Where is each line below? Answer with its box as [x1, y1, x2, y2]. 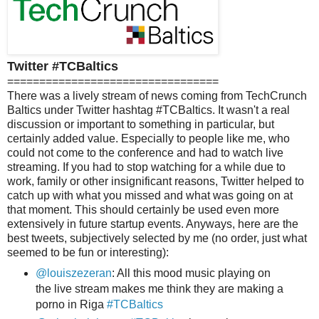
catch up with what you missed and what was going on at [7, 189, 293, 202]
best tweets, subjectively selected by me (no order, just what [7, 231, 307, 244]
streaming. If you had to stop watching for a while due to [7, 160, 286, 173]
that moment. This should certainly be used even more [7, 203, 279, 216]
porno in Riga [35, 298, 107, 310]
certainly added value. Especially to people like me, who [7, 132, 290, 145]
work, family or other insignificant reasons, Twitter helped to [7, 174, 304, 187]
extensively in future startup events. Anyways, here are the [7, 217, 298, 230]
